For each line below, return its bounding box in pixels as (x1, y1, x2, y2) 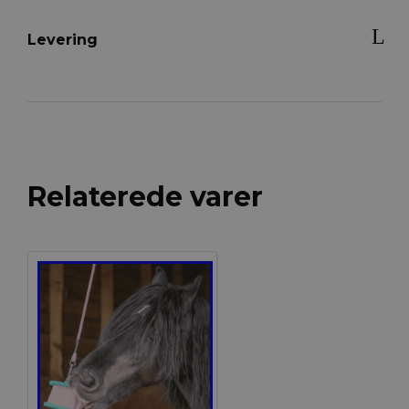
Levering (26, 30, 98, 48)
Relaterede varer (26, 180, 263, 215)
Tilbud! (56, 269, 122, 292)
